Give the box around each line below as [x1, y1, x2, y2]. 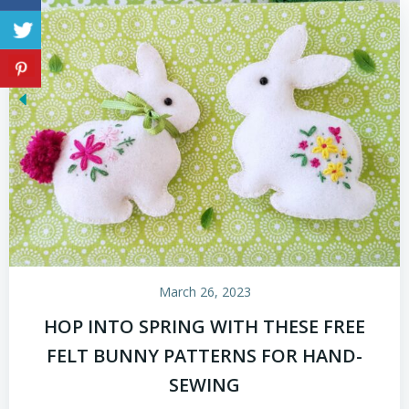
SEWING [169, 372, 240, 397]
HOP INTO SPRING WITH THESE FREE [44, 313, 365, 339]
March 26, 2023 [158, 282, 251, 300]
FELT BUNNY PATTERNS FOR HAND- [47, 342, 362, 368]
